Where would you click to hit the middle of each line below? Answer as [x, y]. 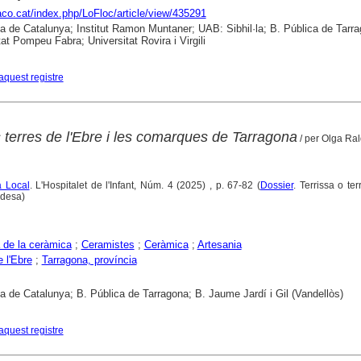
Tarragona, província [89, 260]
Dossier [277, 186]
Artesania [219, 245]
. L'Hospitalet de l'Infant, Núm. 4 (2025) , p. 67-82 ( [145, 186]
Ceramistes [108, 245]
